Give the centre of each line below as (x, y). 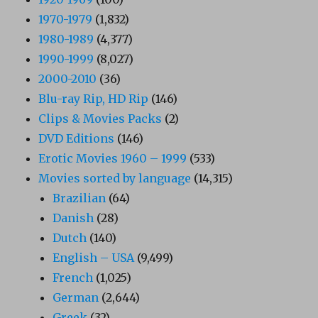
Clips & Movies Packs (100, 118)
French (73, 277)
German (76, 297)
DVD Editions (77, 138)
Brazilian (79, 198)
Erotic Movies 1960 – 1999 (113, 158)
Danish (73, 218)
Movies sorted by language (115, 178)
